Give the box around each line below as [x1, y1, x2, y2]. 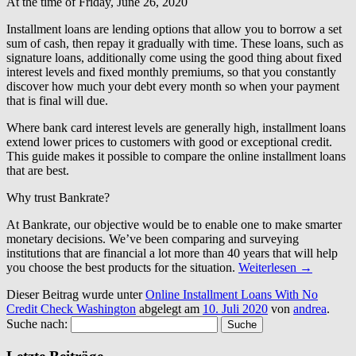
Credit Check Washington [6, 301, 136, 315]
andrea [293, 301, 327, 315]
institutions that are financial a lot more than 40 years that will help [6, 246, 338, 260]
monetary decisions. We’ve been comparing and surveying [6, 231, 299, 246]
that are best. [6, 163, 69, 177]
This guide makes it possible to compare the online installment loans [6, 149, 346, 163]
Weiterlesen [238, 260, 300, 274]
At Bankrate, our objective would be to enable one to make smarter [6, 217, 342, 231]
